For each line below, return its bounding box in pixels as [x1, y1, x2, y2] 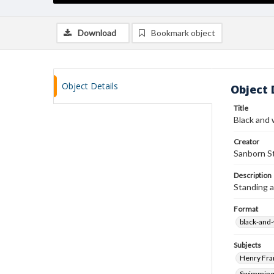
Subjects [234, 240, 261, 250]
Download [78, 28, 116, 38]
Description [234, 171, 272, 180]
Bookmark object [151, 28, 215, 38]
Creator [234, 137, 259, 146]
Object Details [62, 80, 118, 92]
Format [234, 204, 258, 213]
